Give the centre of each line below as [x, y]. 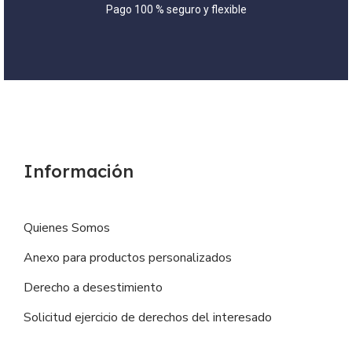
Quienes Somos [67, 227]
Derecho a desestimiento [93, 287]
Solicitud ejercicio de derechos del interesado [148, 317]
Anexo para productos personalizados [128, 257]
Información [79, 171]
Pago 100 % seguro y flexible [176, 9]
